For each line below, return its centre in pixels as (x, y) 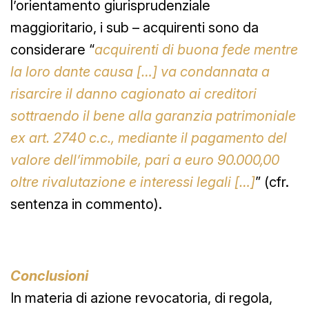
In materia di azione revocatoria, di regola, (141, 298)
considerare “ (52, 49)
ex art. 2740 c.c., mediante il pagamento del (149, 138)
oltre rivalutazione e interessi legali (121, 182)
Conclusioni (49, 276)
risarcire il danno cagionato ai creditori (133, 93)
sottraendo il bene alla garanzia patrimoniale (153, 116)
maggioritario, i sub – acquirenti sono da (134, 27)
